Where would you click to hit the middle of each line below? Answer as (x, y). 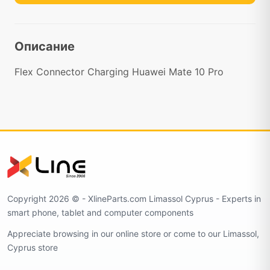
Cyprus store (33, 247)
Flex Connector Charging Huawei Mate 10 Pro (119, 71)
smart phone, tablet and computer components (100, 212)
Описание (45, 46)
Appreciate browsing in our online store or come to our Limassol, (133, 233)
